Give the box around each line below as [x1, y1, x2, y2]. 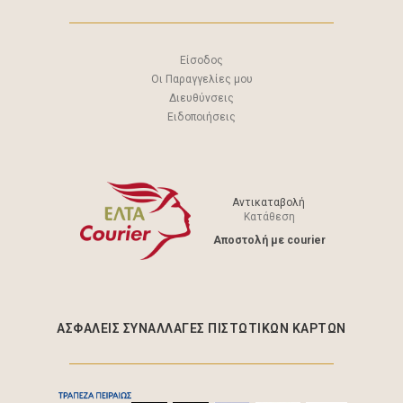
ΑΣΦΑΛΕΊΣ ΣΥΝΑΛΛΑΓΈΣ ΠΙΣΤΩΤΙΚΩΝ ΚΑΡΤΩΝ [57, 321, 346, 336]
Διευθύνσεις [169, 92, 234, 105]
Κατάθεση [244, 210, 295, 224]
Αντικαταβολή [231, 196, 308, 210]
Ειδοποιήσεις [167, 111, 236, 124]
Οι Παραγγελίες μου [150, 73, 253, 86]
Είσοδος [180, 54, 223, 67]
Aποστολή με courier [213, 233, 326, 246]
